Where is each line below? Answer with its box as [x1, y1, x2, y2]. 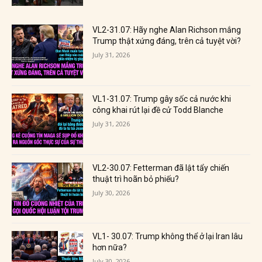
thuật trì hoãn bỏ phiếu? [92, 174, 180, 184]
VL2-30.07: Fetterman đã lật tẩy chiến [92, 163, 230, 173]
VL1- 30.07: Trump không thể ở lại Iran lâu [92, 232, 243, 242]
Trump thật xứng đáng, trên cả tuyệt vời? [92, 36, 242, 46]
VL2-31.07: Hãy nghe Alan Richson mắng [92, 25, 242, 35]
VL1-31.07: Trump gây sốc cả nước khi [92, 94, 232, 104]
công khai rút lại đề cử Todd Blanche [92, 105, 224, 115]
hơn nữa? [92, 243, 127, 253]
